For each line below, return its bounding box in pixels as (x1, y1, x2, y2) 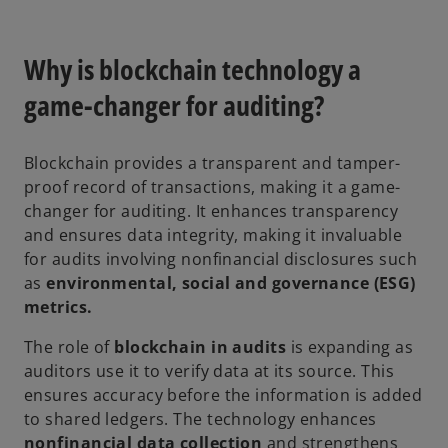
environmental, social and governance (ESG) (46, 272, 416, 295)
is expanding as (286, 336, 414, 359)
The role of (24, 336, 115, 359)
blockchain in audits (114, 336, 287, 359)
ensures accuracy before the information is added (24, 384, 423, 407)
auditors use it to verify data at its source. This (24, 360, 395, 383)
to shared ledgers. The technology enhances (24, 408, 377, 431)
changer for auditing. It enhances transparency (24, 200, 399, 223)
